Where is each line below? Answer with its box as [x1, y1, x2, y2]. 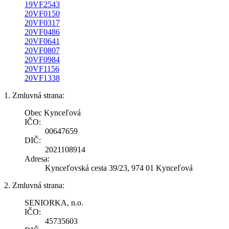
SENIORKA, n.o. [25, 198, 83, 208]
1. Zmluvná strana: [4, 91, 64, 100]
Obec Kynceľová [25, 108, 81, 118]
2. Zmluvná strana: [4, 181, 64, 190]
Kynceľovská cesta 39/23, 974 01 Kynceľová [45, 164, 193, 173]
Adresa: [25, 154, 50, 164]
